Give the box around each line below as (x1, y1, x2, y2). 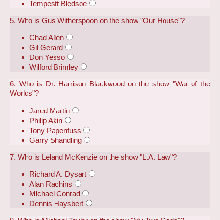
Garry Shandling (29, 136, 82, 144)
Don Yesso (29, 53, 65, 62)
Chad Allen (29, 33, 64, 42)
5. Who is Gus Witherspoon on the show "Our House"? (10, 16, 185, 25)
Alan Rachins (29, 180, 72, 189)
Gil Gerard (29, 43, 63, 52)
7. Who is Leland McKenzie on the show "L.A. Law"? (10, 152, 177, 161)
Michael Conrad (29, 190, 80, 198)
